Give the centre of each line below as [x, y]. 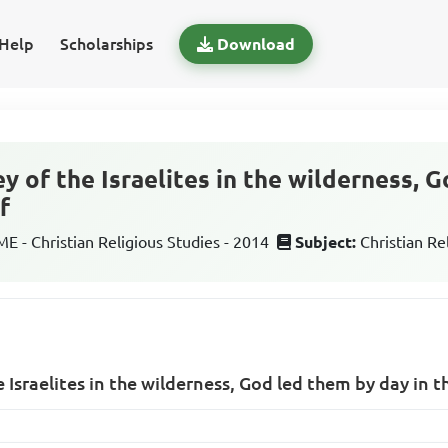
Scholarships [106, 44]
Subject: [326, 242]
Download [255, 44]
